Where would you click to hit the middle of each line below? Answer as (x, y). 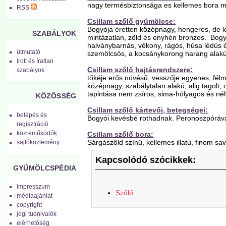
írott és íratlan (35, 61)
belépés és (32, 115)
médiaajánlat (35, 195)
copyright (30, 205)
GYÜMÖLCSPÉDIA (45, 168)
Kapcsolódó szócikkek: (145, 160)
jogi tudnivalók (37, 214)
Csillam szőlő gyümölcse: (132, 21)
